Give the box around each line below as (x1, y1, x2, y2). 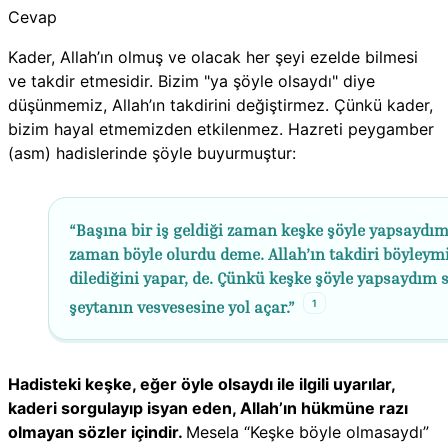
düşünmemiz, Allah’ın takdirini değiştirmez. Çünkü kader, (8, 94, 433, 115)
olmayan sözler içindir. (8, 422, 186, 443)
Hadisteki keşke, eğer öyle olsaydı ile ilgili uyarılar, (8, 374, 395, 395)
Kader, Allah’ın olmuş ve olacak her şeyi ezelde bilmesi (8, 46, 418, 67)
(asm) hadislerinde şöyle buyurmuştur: (8, 142, 296, 163)
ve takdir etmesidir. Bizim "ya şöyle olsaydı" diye (8, 70, 375, 91)
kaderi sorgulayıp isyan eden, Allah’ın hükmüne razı (8, 398, 408, 419)
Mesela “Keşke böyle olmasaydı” (186, 422, 429, 443)
